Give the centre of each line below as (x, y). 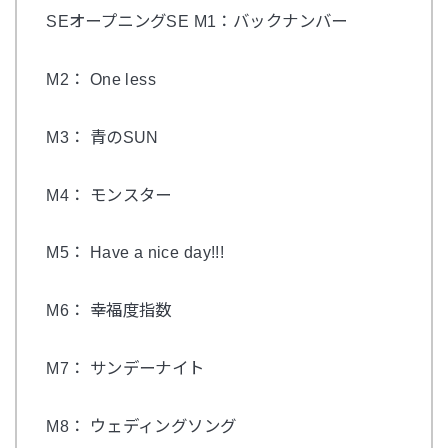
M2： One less (101, 78)
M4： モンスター (109, 194)
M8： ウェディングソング (141, 425)
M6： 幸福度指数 (109, 310)
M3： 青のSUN (102, 136)
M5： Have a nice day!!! (135, 252)
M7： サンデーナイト (125, 368)
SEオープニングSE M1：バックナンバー (197, 21)
